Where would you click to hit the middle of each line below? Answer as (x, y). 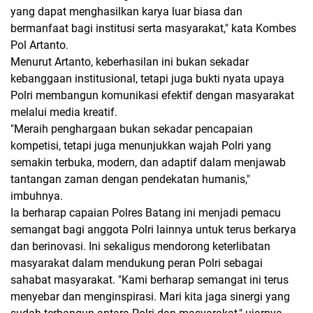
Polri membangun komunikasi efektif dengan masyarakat (152, 95)
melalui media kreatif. (65, 112)
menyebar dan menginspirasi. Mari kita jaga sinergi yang (150, 296)
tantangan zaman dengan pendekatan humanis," (130, 179)
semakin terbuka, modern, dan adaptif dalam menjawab (148, 162)
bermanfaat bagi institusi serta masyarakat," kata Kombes (153, 28)
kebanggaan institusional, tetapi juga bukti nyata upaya (147, 78)
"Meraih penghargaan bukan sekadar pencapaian (132, 129)
